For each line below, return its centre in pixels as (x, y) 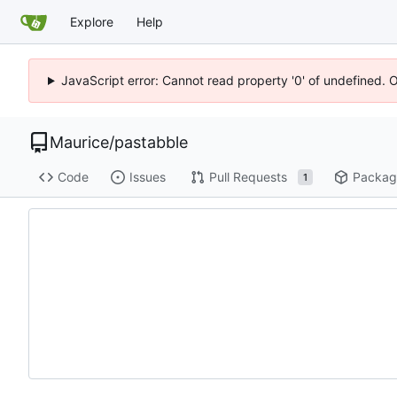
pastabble (151, 142)
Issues (147, 177)
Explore (92, 21)
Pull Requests (248, 177)
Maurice (79, 142)
